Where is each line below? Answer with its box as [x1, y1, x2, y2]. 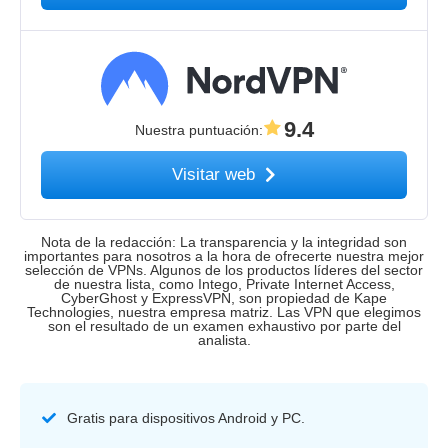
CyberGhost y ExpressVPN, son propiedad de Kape [61, 289, 387, 306]
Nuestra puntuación [134, 121, 259, 138]
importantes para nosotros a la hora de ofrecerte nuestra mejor [24, 247, 424, 264]
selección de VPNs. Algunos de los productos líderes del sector [25, 261, 423, 278]
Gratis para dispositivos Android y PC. [67, 409, 305, 426]
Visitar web [171, 164, 260, 184]
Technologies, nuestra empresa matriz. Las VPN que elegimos [27, 303, 421, 320]
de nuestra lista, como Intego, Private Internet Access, [53, 275, 395, 292]
